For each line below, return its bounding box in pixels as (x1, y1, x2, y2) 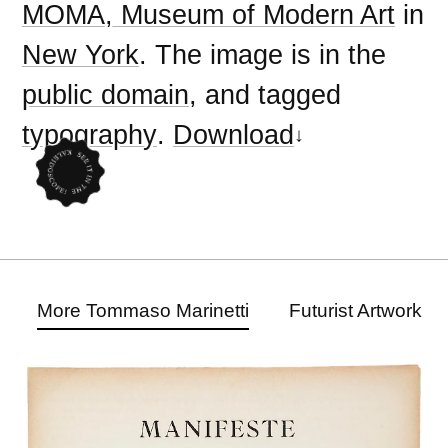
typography (22, 118, 158, 150)
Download (173, 118, 295, 150)
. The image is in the (139, 38, 387, 70)
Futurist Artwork (289, 299, 424, 321)
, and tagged (189, 78, 342, 110)
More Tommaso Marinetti (37, 299, 250, 321)
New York (22, 38, 140, 70)
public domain (22, 78, 190, 110)
